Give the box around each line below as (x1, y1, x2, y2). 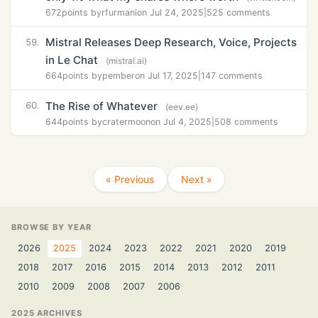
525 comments (207, 7, 270, 18)
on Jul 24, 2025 (137, 7, 204, 18)
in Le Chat (45, 53, 98, 67)
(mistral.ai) (106, 55, 148, 67)
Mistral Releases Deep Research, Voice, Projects (45, 35, 297, 50)
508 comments (214, 116, 278, 127)
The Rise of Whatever (45, 99, 158, 113)
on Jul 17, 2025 (135, 70, 198, 82)
